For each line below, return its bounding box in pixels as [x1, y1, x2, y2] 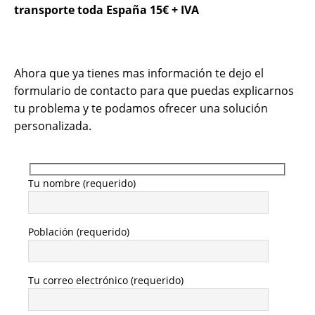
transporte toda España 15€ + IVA [14, 2, 199, 18]
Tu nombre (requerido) [28, 176, 136, 190]
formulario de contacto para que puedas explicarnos [14, 83, 294, 98]
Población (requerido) [28, 224, 129, 238]
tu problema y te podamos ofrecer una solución [14, 101, 268, 116]
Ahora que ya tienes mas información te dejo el [14, 65, 264, 81]
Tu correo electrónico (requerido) [28, 273, 184, 287]
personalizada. [14, 118, 91, 134]
